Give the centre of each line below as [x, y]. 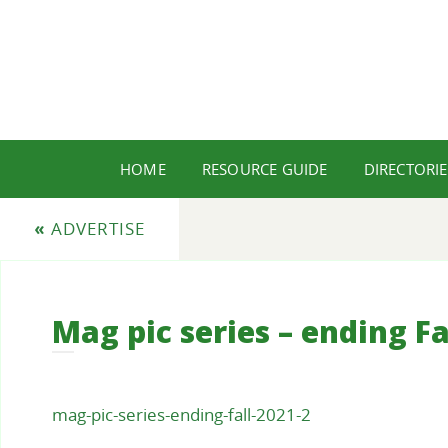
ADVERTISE [95, 228]
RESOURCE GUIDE [264, 169]
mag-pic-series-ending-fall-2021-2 [181, 415]
